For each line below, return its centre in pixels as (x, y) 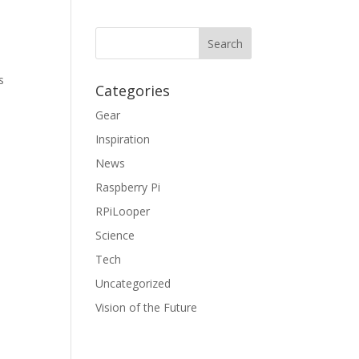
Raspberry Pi (128, 187)
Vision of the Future (147, 307)
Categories (133, 91)
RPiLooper (123, 211)
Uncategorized (133, 283)
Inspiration (123, 139)
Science (115, 235)
